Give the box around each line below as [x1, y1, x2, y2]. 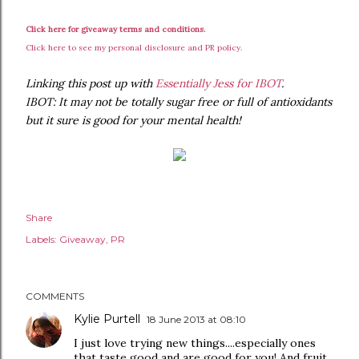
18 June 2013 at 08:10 [147, 313, 246, 325]
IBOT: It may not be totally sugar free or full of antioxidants [26, 95, 332, 109]
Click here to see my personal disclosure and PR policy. [26, 42, 242, 53]
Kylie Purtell [74, 312, 140, 326]
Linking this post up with [26, 76, 155, 91]
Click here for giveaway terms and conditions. [26, 24, 205, 34]
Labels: [26, 233, 57, 245]
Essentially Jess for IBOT [155, 76, 281, 91]
